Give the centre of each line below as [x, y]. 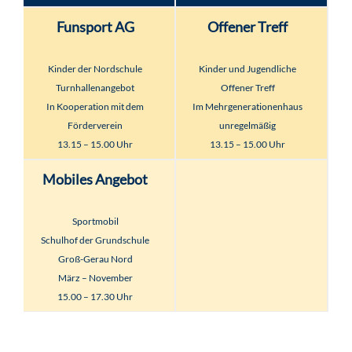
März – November [95, 278]
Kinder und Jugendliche [247, 69]
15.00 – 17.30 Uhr [95, 297]
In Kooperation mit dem [95, 106]
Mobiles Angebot [95, 179]
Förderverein [95, 125]
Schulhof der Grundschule [95, 240]
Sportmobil [95, 221]
